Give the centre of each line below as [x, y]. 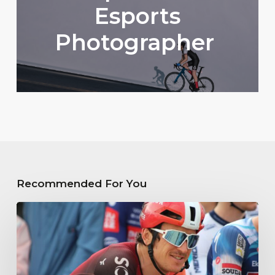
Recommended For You [81, 184]
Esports [138, 16]
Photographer [137, 43]
